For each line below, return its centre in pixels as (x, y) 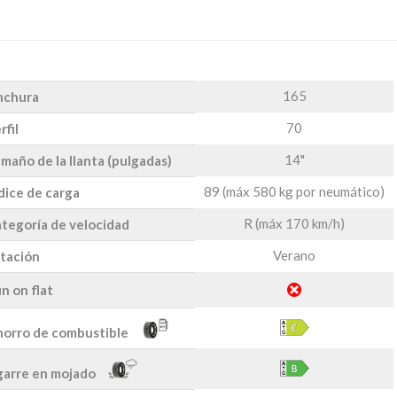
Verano (294, 255)
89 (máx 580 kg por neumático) (294, 191)
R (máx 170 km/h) (294, 223)
